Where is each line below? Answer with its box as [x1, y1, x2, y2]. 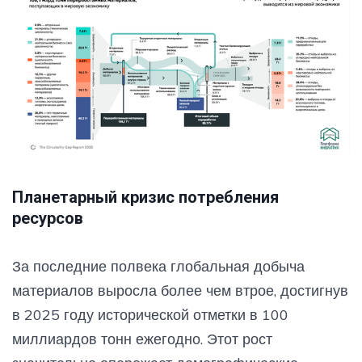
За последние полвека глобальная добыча [12, 257, 305, 276]
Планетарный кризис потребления [12, 187, 279, 208]
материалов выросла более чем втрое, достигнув [12, 281, 348, 301]
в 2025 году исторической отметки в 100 [12, 305, 288, 325]
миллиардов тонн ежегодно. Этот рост [12, 330, 272, 349]
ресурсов [12, 208, 83, 229]
